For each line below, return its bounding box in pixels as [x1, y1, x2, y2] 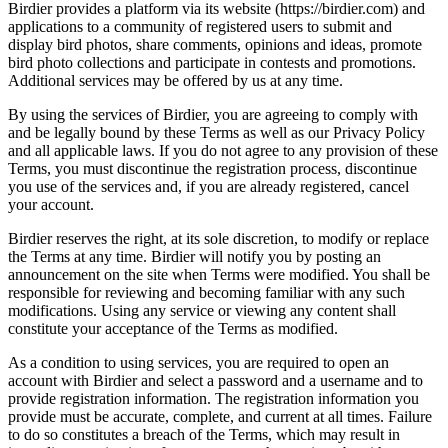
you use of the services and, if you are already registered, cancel [8, 178, 409, 196]
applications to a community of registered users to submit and [8, 18, 392, 36]
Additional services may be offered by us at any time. [8, 72, 343, 90]
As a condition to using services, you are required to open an [8, 354, 389, 372]
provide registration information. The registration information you [8, 390, 419, 408]
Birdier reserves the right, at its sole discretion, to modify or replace [8, 230, 429, 248]
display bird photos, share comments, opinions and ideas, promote [8, 36, 422, 54]
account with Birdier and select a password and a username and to [8, 372, 423, 390]
